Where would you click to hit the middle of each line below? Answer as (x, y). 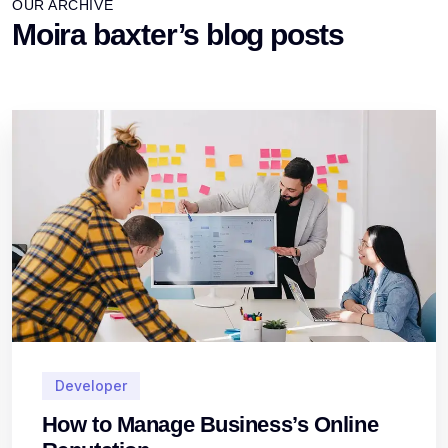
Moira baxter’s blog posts (178, 35)
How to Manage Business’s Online (210, 425)
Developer (91, 386)
